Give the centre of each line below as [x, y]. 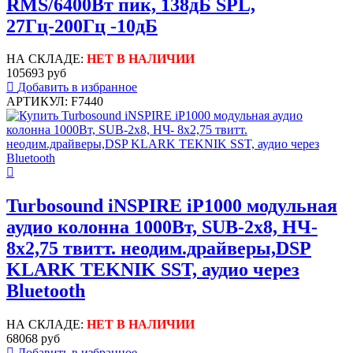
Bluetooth [46, 291]
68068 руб [33, 339]
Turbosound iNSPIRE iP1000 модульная [172, 206]
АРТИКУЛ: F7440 [55, 102]
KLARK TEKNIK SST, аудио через [153, 270]
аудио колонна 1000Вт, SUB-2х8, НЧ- [162, 227]
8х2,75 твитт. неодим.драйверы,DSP [159, 249]
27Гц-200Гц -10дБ [82, 26]
